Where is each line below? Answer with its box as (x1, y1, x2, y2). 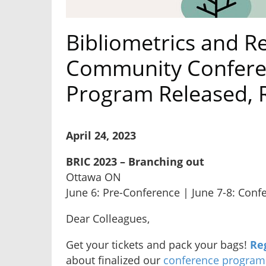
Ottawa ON (66, 170, 121, 185)
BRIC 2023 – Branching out (66, 154, 204, 169)
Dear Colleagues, (66, 211, 150, 226)
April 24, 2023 (66, 128, 136, 143)
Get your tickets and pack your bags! (66, 237, 250, 252)
